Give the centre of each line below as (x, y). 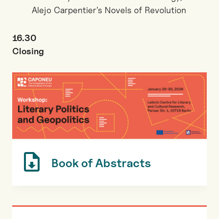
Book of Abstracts (101, 163)
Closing (28, 51)
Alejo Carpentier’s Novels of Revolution (109, 10)
